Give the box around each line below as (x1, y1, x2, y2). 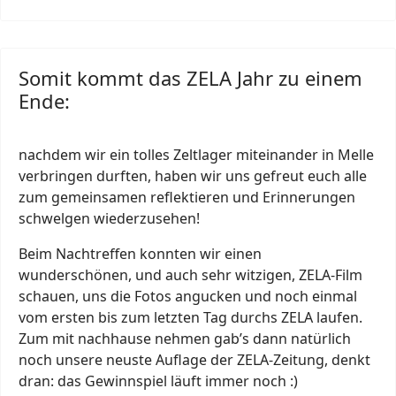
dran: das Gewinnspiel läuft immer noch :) (19, 370, 298, 391)
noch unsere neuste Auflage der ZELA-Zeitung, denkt (19, 349, 370, 369)
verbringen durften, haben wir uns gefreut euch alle (19, 165, 367, 186)
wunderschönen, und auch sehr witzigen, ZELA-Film (19, 264, 362, 285)
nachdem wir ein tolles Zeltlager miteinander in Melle (19, 144, 374, 164)
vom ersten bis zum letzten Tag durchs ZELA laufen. (19, 307, 362, 327)
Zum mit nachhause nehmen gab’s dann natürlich (19, 328, 351, 348)
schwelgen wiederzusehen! (19, 208, 200, 228)
